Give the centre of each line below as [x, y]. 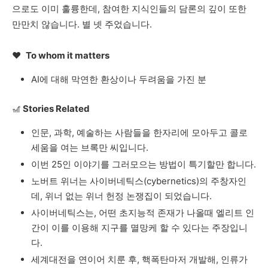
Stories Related [56, 109]
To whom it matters [68, 55]
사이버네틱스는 [63, 213]
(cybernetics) [171, 181]
